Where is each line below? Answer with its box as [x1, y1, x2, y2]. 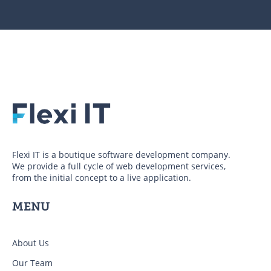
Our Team [12, 257, 53, 269]
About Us [12, 237, 49, 249]
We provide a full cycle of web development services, [12, 160, 226, 172]
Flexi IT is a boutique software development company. [12, 149, 230, 161]
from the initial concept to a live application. [12, 172, 191, 184]
